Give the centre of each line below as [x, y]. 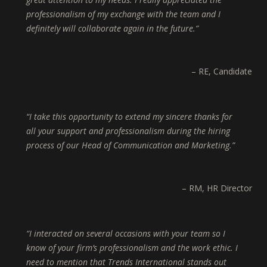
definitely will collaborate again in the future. [111, 29]
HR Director [229, 188]
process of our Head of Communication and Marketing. [129, 145]
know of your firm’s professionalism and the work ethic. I [132, 248]
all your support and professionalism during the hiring [128, 131]
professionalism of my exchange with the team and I [123, 14]
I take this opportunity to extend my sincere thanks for [131, 117]
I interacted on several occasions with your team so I [127, 234]
